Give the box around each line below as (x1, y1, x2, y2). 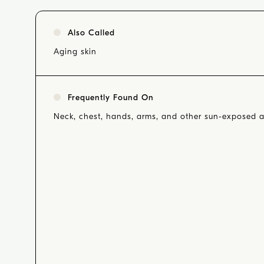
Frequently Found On (68, 93, 154, 103)
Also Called (68, 28, 115, 38)
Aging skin (54, 47, 97, 57)
